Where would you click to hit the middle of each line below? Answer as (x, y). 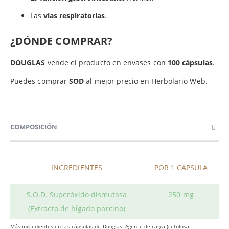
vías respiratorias (74, 16)
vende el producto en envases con (106, 63)
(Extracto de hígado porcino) (77, 209)
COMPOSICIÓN (34, 127)
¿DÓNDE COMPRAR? (62, 41)
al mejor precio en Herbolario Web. (147, 81)
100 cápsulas (190, 63)
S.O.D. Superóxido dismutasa (77, 195)
